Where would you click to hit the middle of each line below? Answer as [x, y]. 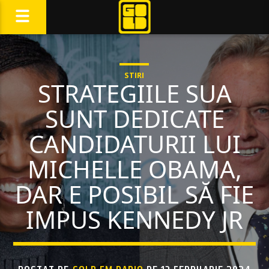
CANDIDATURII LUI [134, 144]
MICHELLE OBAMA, [134, 169]
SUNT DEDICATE [134, 119]
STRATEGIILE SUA [134, 93]
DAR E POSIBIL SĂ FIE [134, 194]
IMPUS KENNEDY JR [134, 219]
